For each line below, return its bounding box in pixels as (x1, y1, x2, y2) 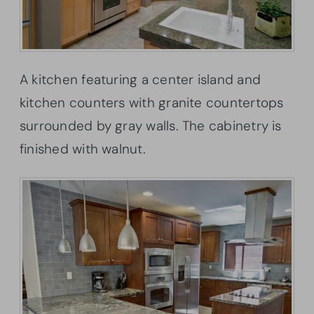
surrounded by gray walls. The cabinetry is (20, 117, 282, 135)
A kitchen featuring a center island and (20, 71, 261, 89)
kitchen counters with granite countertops (20, 94, 284, 112)
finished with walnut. (20, 140, 146, 158)
